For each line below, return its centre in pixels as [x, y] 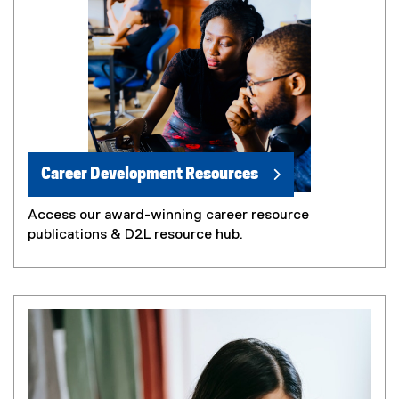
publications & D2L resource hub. [135, 235]
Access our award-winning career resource [168, 215]
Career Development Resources [150, 174]
